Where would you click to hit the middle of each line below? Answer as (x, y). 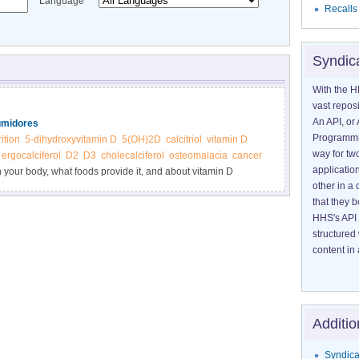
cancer (247, 155)
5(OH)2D (141, 139)
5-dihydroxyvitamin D (71, 139)
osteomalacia (198, 155)
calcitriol (184, 139)
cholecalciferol (132, 155)
